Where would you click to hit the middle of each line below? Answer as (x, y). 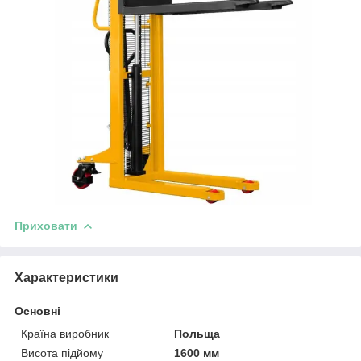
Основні (37, 311)
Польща (197, 334)
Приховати (46, 226)
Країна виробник (65, 334)
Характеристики (66, 278)
